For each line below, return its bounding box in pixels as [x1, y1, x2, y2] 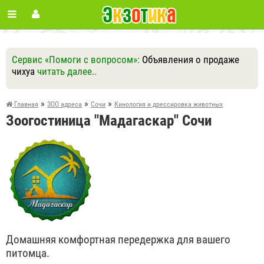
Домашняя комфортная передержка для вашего [6, 233, 230, 246]
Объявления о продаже [142, 54, 239, 65]
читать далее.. [37, 65, 97, 77]
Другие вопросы [100, 85, 148, 94]
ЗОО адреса [47, 100, 82, 108]
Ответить [50, 85, 78, 94]
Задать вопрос [170, 85, 214, 94]
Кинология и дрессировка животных [114, 100, 223, 108]
